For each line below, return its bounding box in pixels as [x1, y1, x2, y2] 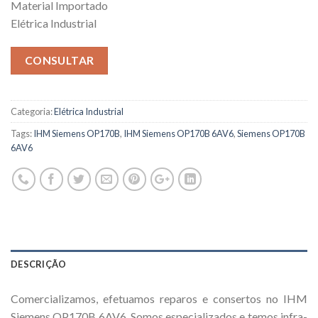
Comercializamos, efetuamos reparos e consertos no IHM [11, 292, 307, 306]
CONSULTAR [24, 54, 94, 67]
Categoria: [11, 106, 54, 118]
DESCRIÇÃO [11, 258, 67, 270]
